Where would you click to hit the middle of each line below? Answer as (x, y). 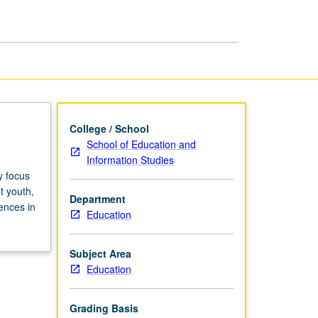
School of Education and (141, 144)
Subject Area (100, 253)
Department (97, 198)
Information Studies (130, 159)
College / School (109, 128)
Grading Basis (104, 308)
